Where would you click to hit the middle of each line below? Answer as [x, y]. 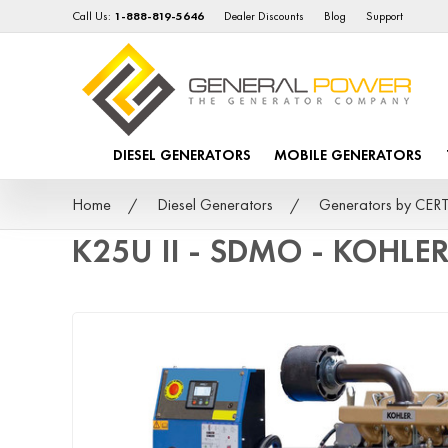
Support [385, 16]
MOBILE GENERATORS [348, 155]
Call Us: [93, 16]
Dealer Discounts [264, 16]
